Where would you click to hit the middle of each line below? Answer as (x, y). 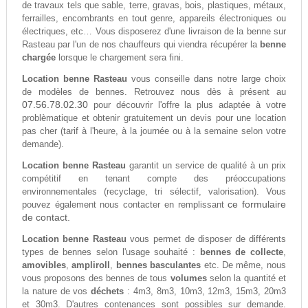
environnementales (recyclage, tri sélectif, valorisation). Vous (154, 192)
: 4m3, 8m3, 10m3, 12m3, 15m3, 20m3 (205, 291)
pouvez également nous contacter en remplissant (125, 205)
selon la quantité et (246, 278)
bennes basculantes (158, 265)
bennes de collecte (242, 252)
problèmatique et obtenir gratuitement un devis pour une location (154, 118)
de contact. (46, 218)
